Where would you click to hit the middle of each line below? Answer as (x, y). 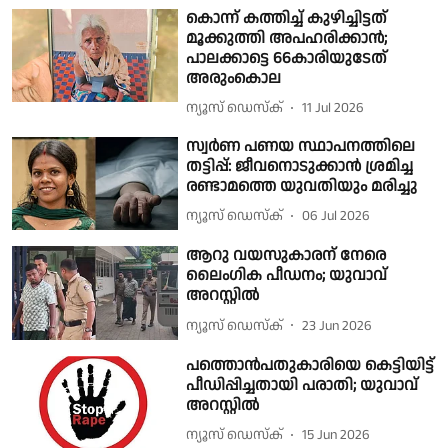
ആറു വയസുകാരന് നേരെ (286, 256)
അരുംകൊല (234, 78)
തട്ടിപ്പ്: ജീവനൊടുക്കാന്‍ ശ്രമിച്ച (300, 166)
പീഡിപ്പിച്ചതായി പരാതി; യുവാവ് (302, 385)
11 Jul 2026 (333, 108)
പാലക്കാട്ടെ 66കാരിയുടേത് (287, 58)
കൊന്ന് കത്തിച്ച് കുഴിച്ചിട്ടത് (287, 18)
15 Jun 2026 (336, 435)
